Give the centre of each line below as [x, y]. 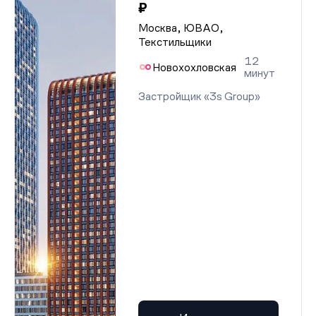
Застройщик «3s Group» [199, 96]
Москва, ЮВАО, [181, 28]
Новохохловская [194, 67]
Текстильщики [175, 42]
